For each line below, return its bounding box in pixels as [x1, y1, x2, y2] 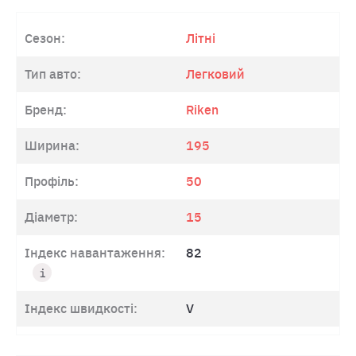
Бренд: [25, 102, 67, 118]
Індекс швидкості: [25, 300, 137, 317]
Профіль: [25, 173, 79, 190]
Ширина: [25, 137, 79, 154]
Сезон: [25, 30, 65, 47]
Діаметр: [25, 209, 78, 226]
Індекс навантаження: [25, 245, 165, 261]
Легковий [186, 66, 245, 83]
